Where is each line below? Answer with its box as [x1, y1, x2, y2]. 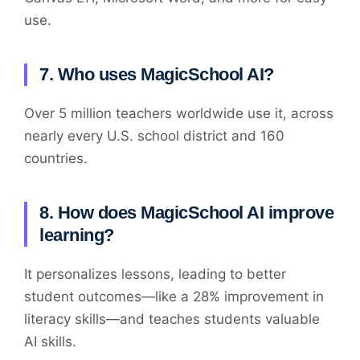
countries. [24, 150, 88, 167]
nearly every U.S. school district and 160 [24, 128, 284, 145]
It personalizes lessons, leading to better [24, 266, 286, 283]
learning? [39, 225, 114, 246]
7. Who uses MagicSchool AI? [39, 64, 274, 85]
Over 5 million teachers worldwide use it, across [24, 105, 333, 122]
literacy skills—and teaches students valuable [24, 311, 320, 328]
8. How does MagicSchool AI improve [39, 202, 333, 223]
